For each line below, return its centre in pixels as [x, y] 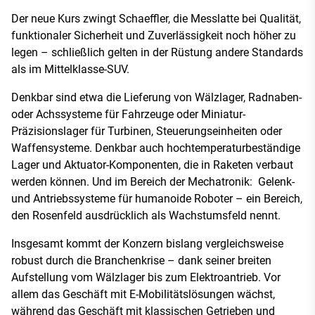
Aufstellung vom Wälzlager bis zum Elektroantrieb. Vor [146, 277]
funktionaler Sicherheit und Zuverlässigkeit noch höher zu [154, 36]
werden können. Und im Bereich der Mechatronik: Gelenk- [153, 182]
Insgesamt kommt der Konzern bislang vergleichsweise [147, 244]
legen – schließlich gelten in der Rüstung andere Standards [157, 52]
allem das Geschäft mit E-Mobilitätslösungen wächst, [143, 294]
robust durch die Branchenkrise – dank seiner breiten [141, 261]
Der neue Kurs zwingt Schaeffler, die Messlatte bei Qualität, [156, 19]
